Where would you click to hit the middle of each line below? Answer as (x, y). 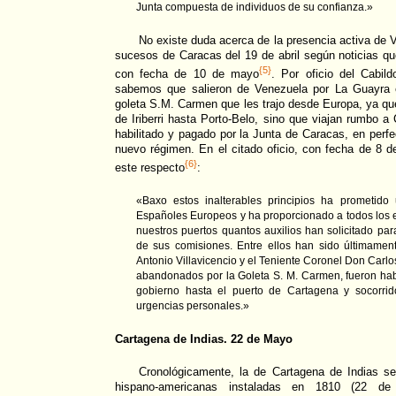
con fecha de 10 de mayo (187, 74)
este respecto (150, 168)
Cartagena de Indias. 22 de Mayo (204, 339)
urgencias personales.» (193, 305)
